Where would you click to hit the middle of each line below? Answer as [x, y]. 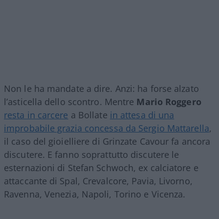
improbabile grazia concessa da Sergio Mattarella [107, 128]
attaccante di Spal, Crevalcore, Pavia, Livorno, [98, 181]
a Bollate [89, 115]
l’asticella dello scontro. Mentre [70, 101]
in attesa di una [142, 115]
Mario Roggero [169, 101]
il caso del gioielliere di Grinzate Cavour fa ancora [107, 141]
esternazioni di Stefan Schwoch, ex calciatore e [101, 167]
